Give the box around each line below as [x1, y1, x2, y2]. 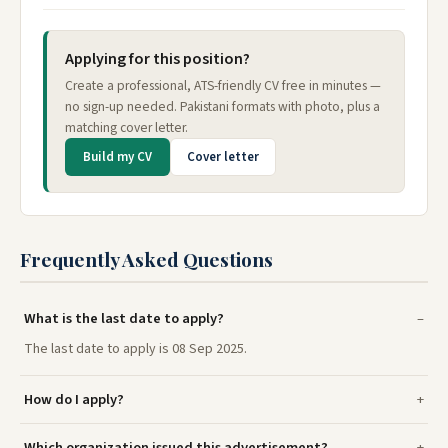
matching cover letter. [65, 118, 188, 138]
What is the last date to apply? [24, 308, 224, 330]
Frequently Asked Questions [20, 246, 273, 273]
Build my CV [83, 148, 152, 167]
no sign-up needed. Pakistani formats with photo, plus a [65, 97, 380, 117]
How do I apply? [24, 389, 124, 411]
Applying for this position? [65, 48, 250, 71]
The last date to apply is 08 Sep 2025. [24, 339, 247, 360]
